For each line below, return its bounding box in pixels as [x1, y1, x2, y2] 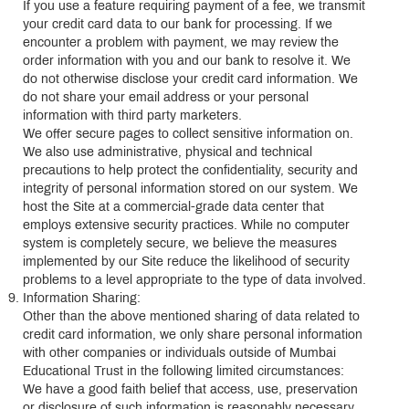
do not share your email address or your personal [23, 91, 309, 104]
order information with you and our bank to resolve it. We [23, 55, 351, 68]
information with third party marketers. [23, 110, 242, 122]
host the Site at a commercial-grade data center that [23, 201, 324, 214]
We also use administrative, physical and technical [23, 146, 312, 159]
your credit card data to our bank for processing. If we [23, 18, 332, 31]
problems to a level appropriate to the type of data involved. [23, 274, 366, 287]
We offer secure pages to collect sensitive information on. [23, 128, 353, 141]
